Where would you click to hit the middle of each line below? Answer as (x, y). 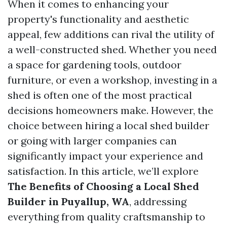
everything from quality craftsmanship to (106, 217)
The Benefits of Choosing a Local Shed (103, 186)
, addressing (158, 201)
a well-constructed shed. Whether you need (112, 49)
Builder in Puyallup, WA (68, 201)
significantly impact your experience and (105, 156)
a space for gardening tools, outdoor (94, 65)
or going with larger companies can (92, 141)
